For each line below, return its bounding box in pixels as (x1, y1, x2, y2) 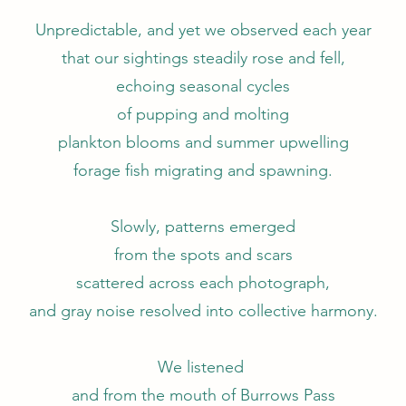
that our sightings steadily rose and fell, (61, 48, 345, 68)
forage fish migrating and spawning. (73, 160, 333, 180)
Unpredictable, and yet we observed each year (34, 20, 372, 40)
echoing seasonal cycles (116, 76, 290, 96)
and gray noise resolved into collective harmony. (28, 301, 378, 321)
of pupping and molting (117, 104, 289, 124)
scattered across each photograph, (76, 273, 330, 293)
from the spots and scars (113, 245, 293, 265)
